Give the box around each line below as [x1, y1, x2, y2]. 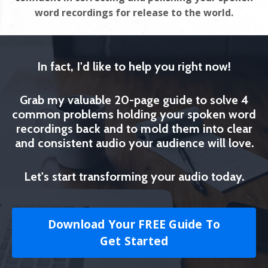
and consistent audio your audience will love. [14, 135, 254, 150]
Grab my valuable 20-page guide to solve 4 [19, 92, 249, 107]
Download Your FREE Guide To [47, 215, 221, 232]
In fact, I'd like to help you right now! [37, 59, 231, 74]
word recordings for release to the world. [35, 5, 233, 19]
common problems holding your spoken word [12, 106, 256, 121]
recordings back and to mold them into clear [16, 121, 252, 136]
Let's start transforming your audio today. [24, 169, 244, 184]
